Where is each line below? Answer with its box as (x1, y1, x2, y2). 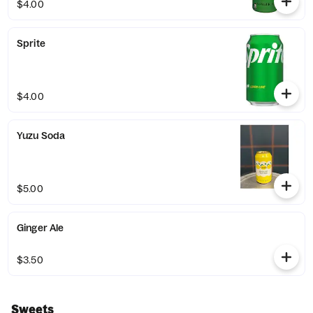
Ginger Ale (17, 221, 64, 234)
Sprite (17, 37, 45, 50)
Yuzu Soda (17, 129, 66, 142)
